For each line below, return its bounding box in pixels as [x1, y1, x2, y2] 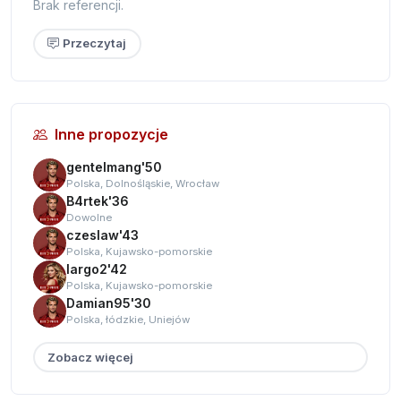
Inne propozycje [55, 125, 168, 144]
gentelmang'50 [66, 159, 162, 175]
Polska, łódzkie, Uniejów [66, 313, 190, 327]
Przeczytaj [63, 36, 127, 51]
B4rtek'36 [66, 193, 129, 209]
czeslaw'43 [66, 227, 139, 243]
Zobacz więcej [47, 349, 134, 364]
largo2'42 [66, 261, 127, 277]
